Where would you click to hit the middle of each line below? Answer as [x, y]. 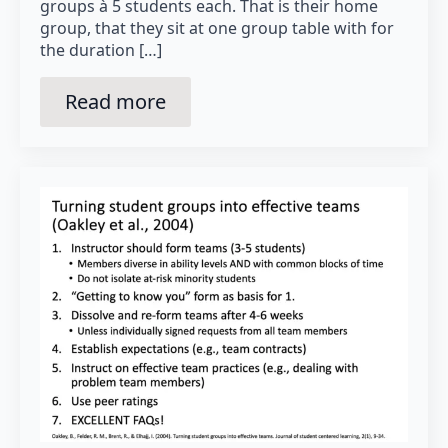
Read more [115, 101]
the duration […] [101, 49]
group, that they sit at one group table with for [217, 27]
